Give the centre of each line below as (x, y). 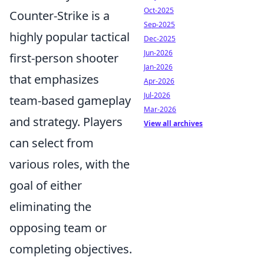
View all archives (173, 123)
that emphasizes (54, 79)
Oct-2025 (159, 10)
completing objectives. (71, 249)
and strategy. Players (66, 121)
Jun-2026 (158, 53)
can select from (52, 143)
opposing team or (58, 227)
